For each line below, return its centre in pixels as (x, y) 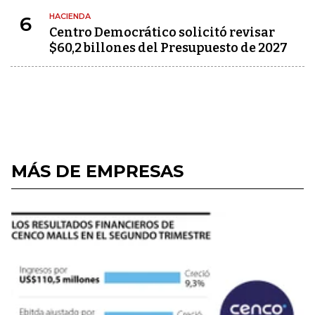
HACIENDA (70, 16)
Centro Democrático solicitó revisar (162, 32)
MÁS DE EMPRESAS (97, 171)
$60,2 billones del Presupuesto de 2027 (168, 48)
